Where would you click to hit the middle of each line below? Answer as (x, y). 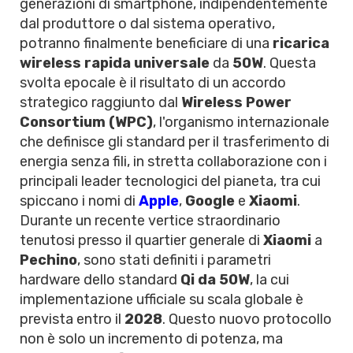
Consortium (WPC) (86, 122)
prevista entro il (72, 319)
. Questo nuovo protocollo (247, 319)
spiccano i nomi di (79, 201)
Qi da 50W (215, 280)
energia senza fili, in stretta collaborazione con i (173, 162)
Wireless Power (236, 102)
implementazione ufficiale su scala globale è (162, 299)
